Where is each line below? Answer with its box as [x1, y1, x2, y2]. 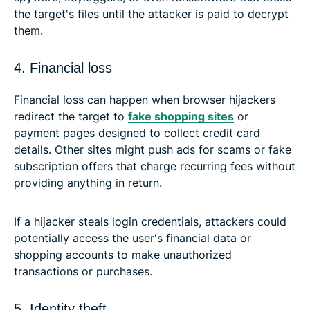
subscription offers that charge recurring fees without [14, 158, 295, 173]
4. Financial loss [14, 60, 112, 75]
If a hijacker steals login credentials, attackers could [14, 214, 286, 228]
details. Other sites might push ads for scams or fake [14, 142, 291, 156]
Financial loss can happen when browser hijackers [14, 92, 275, 107]
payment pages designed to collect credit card [14, 125, 260, 140]
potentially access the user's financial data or [14, 230, 251, 245]
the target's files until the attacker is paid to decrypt [14, 6, 289, 21]
